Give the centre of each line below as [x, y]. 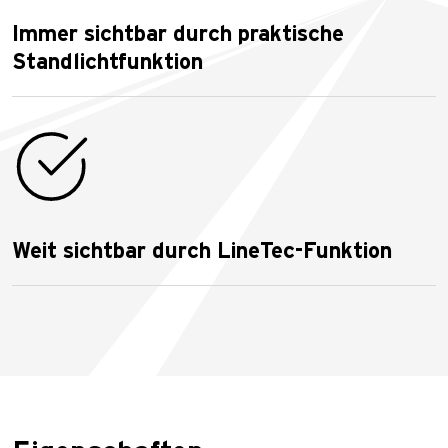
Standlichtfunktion [107, 61]
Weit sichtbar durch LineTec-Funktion [202, 250]
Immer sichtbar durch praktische [178, 33]
